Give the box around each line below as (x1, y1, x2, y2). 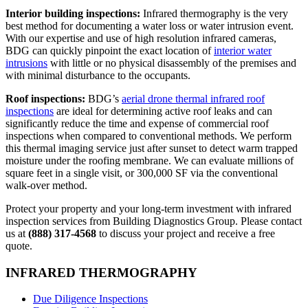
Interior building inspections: (5, 7, 140, 19)
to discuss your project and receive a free (96, 227, 275, 239)
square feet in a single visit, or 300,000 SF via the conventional (5, 166, 278, 179)
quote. (5, 239, 32, 252)
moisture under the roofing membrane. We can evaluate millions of (5, 154, 294, 166)
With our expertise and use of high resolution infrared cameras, (5, 32, 276, 44)
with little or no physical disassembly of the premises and (47, 56, 296, 69)
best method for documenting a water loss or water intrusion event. (5, 19, 296, 32)
